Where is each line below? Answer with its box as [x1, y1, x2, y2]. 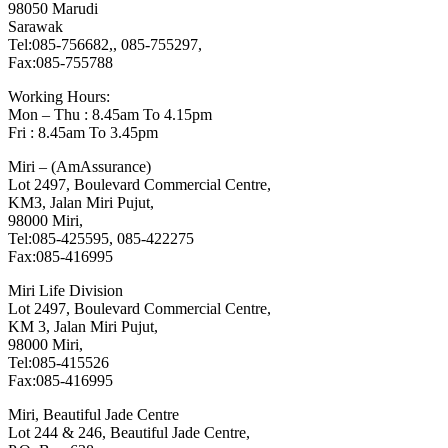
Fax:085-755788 [8, 54, 113, 72]
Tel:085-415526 [8, 354, 109, 372]
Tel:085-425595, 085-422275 [8, 230, 194, 248]
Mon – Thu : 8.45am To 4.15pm [8, 106, 212, 124]
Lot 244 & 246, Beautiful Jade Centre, [8, 424, 250, 442]
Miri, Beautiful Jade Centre [8, 406, 199, 424]
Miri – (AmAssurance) [8, 158, 171, 176]
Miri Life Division [8, 282, 143, 300]
